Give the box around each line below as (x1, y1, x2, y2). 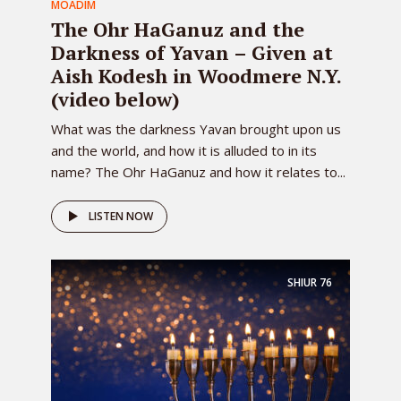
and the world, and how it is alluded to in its (51, 141, 317, 159)
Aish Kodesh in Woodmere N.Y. (51, 63, 341, 89)
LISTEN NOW (89, 209, 153, 224)
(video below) (51, 86, 180, 112)
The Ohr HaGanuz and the (51, 16, 304, 42)
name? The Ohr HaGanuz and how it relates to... (51, 163, 346, 181)
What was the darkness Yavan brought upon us (51, 120, 341, 138)
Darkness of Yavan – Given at (51, 39, 333, 65)
